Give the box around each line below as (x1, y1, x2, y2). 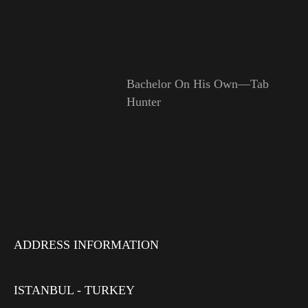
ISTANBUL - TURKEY (14, 283, 135, 298)
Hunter (126, 95, 161, 109)
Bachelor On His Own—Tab (126, 77, 269, 91)
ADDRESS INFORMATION (14, 238, 159, 252)
